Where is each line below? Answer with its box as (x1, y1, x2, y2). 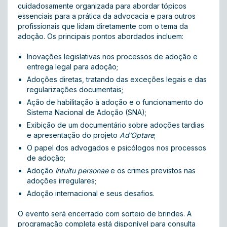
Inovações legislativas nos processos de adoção (27, 52, 191, 61)
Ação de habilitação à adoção (27, 98, 127, 106)
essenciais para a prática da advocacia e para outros (18, 12, 196, 20)
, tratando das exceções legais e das (82, 75, 207, 84)
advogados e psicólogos (70, 143, 155, 152)
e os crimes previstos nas (108, 166, 196, 175)
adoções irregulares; (27, 176, 96, 185)
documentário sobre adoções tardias (80, 121, 204, 129)
